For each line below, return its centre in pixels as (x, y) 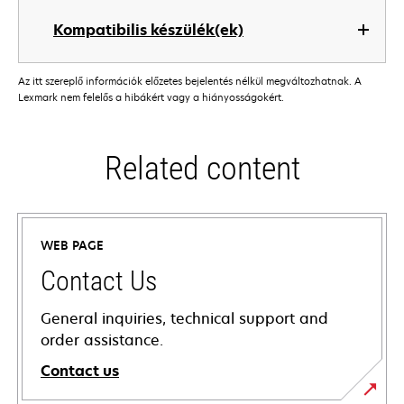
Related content (202, 169)
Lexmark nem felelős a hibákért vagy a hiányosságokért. (151, 97)
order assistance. (102, 340)
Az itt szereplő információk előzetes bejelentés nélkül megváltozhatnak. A (190, 81)
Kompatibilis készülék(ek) (148, 30)
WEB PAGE (72, 246)
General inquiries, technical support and (184, 319)
